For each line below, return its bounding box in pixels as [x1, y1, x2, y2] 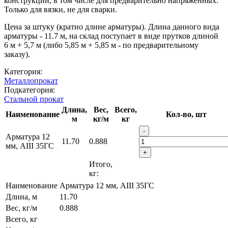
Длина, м [6, 192, 37, 201]
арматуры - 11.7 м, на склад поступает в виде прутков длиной [4, 31, 218, 40]
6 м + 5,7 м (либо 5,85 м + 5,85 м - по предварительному [4, 40, 198, 49]
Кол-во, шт [165, 109, 207, 119]
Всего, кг [6, 214, 38, 223]
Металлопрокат [4, 76, 58, 85]
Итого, [89, 159, 112, 168]
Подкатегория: [4, 85, 55, 94]
